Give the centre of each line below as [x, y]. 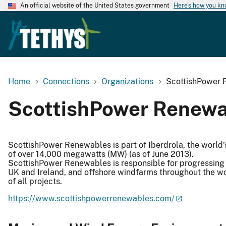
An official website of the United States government [95, 6]
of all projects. [35, 181]
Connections [66, 81]
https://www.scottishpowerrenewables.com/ [91, 198]
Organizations [128, 81]
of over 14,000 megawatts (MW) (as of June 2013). [101, 154]
